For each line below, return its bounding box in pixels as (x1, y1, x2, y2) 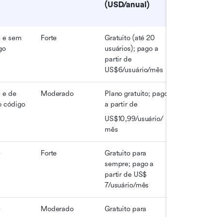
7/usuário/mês (105, 181, 149, 189)
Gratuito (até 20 (105, 34, 155, 42)
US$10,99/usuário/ (105, 115, 163, 123)
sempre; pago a (105, 160, 154, 168)
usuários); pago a (105, 45, 158, 53)
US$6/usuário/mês (105, 66, 163, 74)
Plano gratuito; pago (105, 90, 168, 98)
